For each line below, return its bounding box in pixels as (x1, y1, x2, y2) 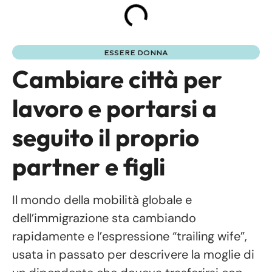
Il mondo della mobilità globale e (12, 192, 192, 208)
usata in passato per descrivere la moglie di (12, 246, 254, 263)
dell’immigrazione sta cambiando (12, 210, 196, 226)
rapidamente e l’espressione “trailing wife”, (12, 228, 247, 245)
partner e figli (12, 151, 165, 182)
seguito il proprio (12, 122, 199, 153)
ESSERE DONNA (104, 49, 168, 58)
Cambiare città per (12, 64, 222, 95)
